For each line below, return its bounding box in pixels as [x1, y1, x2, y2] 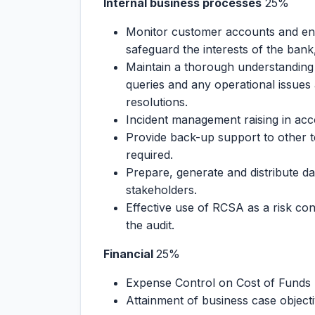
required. [126, 148, 173, 162]
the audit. [126, 218, 174, 232]
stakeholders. [126, 183, 197, 197]
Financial [103, 247, 156, 261]
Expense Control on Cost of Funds [126, 276, 311, 290]
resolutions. [126, 95, 188, 109]
